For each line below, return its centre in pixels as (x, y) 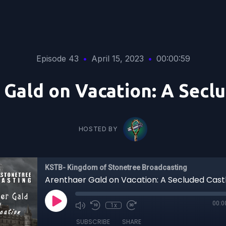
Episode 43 (57, 59)
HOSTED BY (98, 129)
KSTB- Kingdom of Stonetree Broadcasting (116, 167)
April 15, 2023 (117, 59)
